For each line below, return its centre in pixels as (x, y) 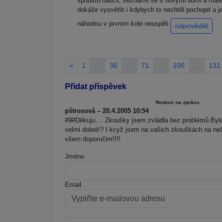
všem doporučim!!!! (93, 139)
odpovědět (192, 26)
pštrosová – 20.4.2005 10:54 (107, 111)
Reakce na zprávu (177, 102)
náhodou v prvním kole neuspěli (124, 24)
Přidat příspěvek (96, 86)
